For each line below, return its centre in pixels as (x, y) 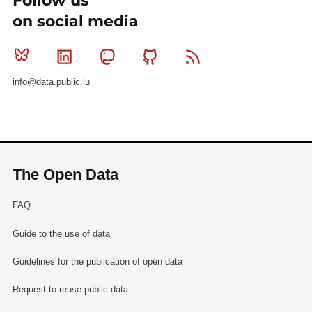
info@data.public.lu (51, 82)
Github (184, 57)
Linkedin (103, 57)
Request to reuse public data (70, 289)
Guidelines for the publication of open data (97, 261)
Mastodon (150, 57)
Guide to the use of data (61, 233)
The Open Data (65, 174)
